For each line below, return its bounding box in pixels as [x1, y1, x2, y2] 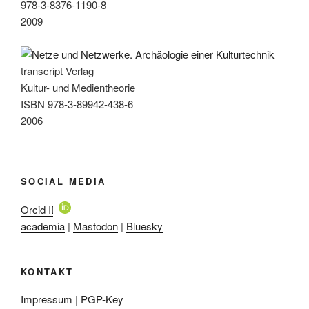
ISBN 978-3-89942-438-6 [21, 96, 133, 111]
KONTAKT [21, 264, 74, 278]
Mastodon [73, 218, 118, 233]
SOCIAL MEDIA [21, 175, 106, 188]
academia [21, 218, 65, 233]
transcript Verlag [21, 63, 94, 78]
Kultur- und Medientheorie [21, 79, 135, 94]
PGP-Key [81, 292, 123, 307]
